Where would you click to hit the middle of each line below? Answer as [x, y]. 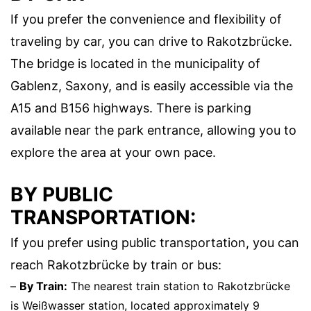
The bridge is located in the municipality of [135, 64]
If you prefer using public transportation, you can [155, 243]
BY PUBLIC [62, 194]
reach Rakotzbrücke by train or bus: [116, 265]
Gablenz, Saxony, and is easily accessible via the [152, 86]
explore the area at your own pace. [113, 152]
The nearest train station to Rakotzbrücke [179, 286]
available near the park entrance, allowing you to [153, 130]
